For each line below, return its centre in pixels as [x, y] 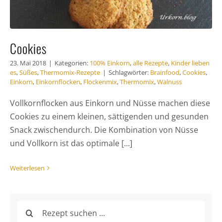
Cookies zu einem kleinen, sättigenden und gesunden [109, 117]
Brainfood [165, 73]
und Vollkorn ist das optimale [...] [71, 143]
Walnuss [169, 82]
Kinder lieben [190, 63]
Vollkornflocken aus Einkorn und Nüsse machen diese [110, 103]
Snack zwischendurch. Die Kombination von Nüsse [104, 130]
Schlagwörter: [129, 73]
